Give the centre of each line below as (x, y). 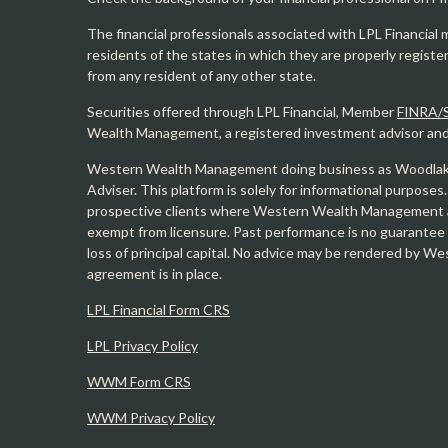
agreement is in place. (154, 273)
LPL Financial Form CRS (158, 309)
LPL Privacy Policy (142, 345)
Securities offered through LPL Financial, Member (242, 111)
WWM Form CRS (139, 381)
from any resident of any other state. (201, 75)
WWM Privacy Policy (151, 417)
